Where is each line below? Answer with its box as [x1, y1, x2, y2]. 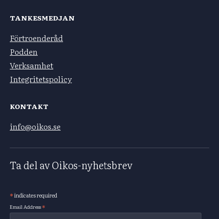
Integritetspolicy [10, 73, 72, 85]
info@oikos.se [10, 120, 61, 132]
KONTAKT [10, 101, 48, 111]
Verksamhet [10, 59, 53, 71]
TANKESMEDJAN [10, 13, 75, 23]
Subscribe [10, 196, 46, 206]
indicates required [13, 191, 57, 199]
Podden [10, 45, 38, 58]
